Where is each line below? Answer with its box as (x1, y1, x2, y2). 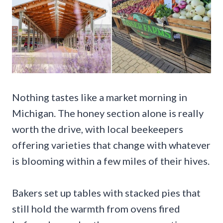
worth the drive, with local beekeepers (12, 122, 183, 135)
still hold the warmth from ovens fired (12, 202, 180, 215)
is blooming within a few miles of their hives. (12, 154, 210, 167)
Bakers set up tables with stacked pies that (12, 186, 201, 199)
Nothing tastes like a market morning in (12, 91, 187, 103)
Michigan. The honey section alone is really (12, 107, 204, 119)
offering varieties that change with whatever (12, 138, 211, 151)
